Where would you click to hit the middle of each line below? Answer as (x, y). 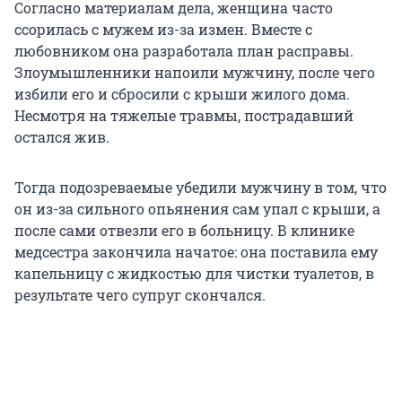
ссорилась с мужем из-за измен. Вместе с (163, 30)
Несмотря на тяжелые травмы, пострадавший (184, 116)
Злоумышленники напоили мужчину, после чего (195, 73)
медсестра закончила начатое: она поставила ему (196, 252)
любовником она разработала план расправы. (184, 51)
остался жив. (62, 137)
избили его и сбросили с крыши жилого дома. (182, 94)
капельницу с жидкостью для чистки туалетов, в (194, 274)
